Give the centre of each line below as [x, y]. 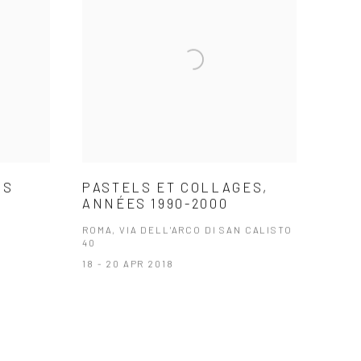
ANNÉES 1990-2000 [156, 202]
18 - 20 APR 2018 [128, 262]
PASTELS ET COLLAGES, [175, 186]
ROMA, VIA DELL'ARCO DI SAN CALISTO [187, 228]
